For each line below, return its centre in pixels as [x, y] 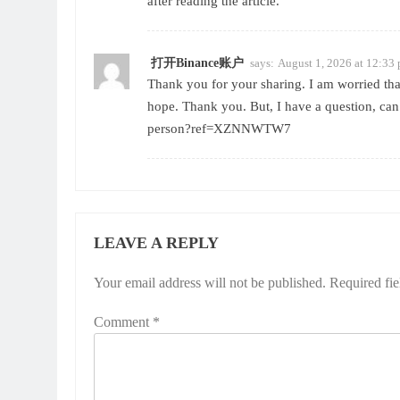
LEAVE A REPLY [156, 243]
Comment [123, 322]
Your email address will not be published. [210, 283]
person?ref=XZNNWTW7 [219, 129]
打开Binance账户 [197, 63]
